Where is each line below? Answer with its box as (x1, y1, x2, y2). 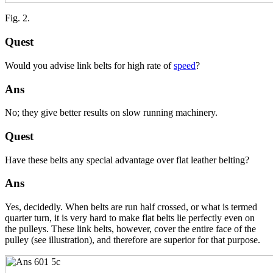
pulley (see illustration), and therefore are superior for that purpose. (5, 235, 260, 246)
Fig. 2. (5, 13, 30, 24)
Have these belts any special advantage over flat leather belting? (5, 154, 249, 165)
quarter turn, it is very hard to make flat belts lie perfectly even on (5, 213, 255, 224)
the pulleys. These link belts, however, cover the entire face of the (5, 224, 256, 235)
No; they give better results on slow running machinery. (5, 107, 218, 118)
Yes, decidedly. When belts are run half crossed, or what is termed (5, 202, 257, 213)
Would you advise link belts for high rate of (5, 60, 174, 71)
